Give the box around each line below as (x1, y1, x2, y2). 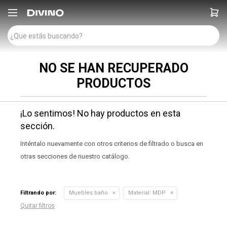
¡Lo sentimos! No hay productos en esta (20, 108, 180, 119)
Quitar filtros (20, 202, 55, 209)
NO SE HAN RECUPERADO (39, 61, 188, 75)
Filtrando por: (20, 190, 56, 196)
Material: (128, 190, 151, 196)
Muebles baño (69, 190, 108, 196)
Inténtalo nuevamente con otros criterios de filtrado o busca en (20, 140, 203, 147)
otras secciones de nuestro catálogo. (20, 153, 130, 160)
